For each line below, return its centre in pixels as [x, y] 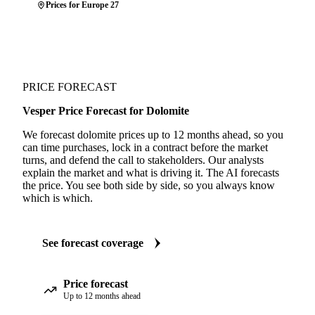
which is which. [58, 198]
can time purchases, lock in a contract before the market [145, 147]
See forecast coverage [93, 243]
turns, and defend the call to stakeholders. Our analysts [143, 160]
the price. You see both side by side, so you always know [149, 185]
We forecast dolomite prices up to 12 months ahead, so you [153, 135]
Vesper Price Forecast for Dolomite [106, 111]
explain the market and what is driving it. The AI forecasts [151, 173]
